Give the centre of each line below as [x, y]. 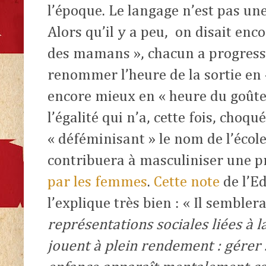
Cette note [187, 182]
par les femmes [97, 182]
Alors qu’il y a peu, [108, 32]
